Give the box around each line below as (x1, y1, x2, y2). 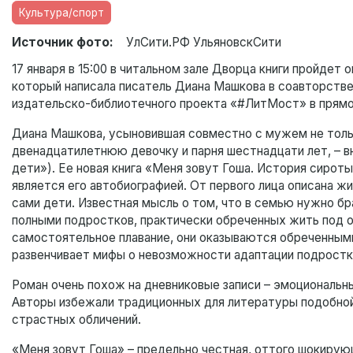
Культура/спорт (19, 6, 104, 20)
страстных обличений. (12, 312, 141, 328)
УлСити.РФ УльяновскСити (126, 35, 281, 50)
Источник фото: (12, 35, 113, 50)
